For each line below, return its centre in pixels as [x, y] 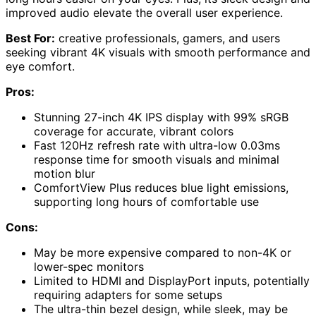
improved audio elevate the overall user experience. [144, 13]
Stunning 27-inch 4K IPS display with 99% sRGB [161, 117]
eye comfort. [40, 67]
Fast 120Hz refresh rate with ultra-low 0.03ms [157, 146]
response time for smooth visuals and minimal [157, 160]
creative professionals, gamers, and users [168, 38]
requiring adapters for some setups [128, 295]
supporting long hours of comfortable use [146, 202]
